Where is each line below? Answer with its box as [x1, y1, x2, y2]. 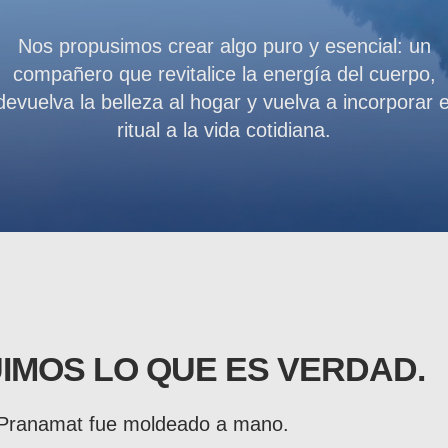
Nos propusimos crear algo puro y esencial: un [17, 35, 431, 57]
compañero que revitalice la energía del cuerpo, [12, 63, 436, 85]
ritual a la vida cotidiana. [117, 119, 331, 141]
